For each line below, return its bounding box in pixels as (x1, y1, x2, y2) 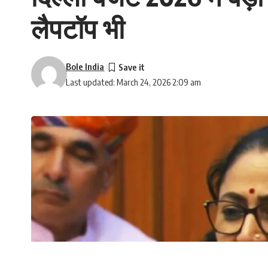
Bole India (66, 61, 105, 72)
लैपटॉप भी (31, 11, 124, 45)
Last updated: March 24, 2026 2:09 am (66, 77, 202, 88)
